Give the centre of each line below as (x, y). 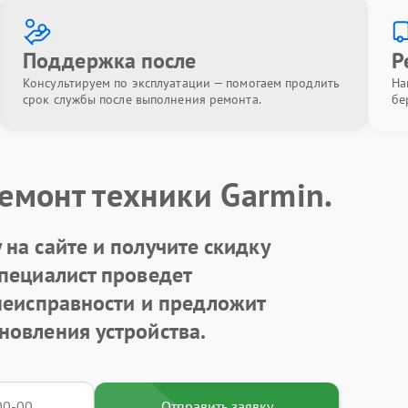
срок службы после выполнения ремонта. (142, 99)
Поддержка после (110, 61)
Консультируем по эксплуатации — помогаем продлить (181, 83)
